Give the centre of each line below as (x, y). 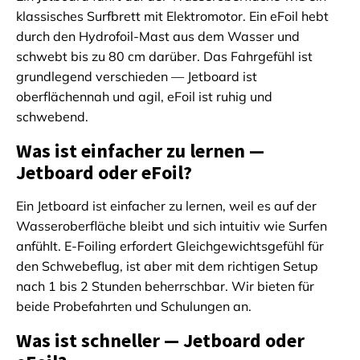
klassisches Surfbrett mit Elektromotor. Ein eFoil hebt (172, 16)
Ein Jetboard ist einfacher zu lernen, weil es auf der (166, 206)
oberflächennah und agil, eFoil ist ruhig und (144, 97)
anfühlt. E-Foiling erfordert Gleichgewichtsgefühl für (170, 246)
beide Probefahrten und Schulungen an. (134, 307)
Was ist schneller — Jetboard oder (160, 341)
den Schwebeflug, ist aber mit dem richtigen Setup (167, 266)
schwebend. (52, 117)
